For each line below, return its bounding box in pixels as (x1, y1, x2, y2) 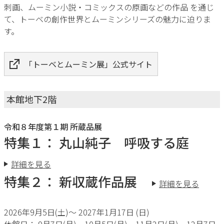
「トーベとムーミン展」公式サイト (24, 58, 152, 70)
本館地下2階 (6, 92, 56, 105)
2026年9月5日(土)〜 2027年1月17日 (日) (4, 206, 149, 218)
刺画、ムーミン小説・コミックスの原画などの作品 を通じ (4, 1, 214, 13)
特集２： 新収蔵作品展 (4, 172, 150, 190)
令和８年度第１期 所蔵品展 (4, 120, 102, 132)
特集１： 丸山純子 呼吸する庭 (4, 133, 202, 151)
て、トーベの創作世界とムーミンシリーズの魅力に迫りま (4, 13, 211, 25)
